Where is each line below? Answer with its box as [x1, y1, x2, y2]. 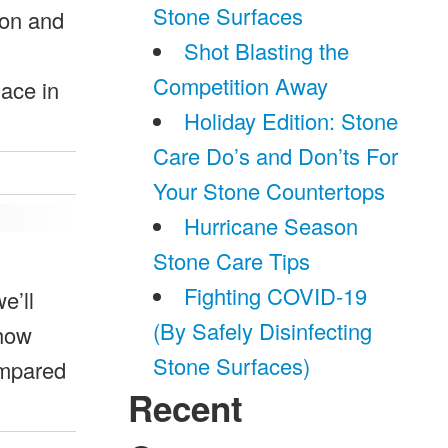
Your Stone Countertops [153, 175, 386, 206]
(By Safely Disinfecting [153, 315, 373, 346]
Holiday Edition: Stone [184, 105, 399, 136]
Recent [128, 383, 244, 433]
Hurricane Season [184, 210, 359, 241]
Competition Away [153, 70, 329, 101]
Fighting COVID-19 [184, 280, 368, 311]
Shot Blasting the [184, 35, 350, 66]
